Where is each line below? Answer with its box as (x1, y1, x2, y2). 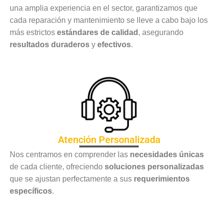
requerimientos (134, 174, 190, 183)
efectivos (97, 40, 131, 49)
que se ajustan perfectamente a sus (10, 174, 134, 183)
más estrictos (10, 28, 57, 37)
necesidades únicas (130, 150, 204, 159)
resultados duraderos (10, 40, 90, 49)
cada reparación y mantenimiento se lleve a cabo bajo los (10, 16, 208, 25)
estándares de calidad (57, 28, 138, 37)
